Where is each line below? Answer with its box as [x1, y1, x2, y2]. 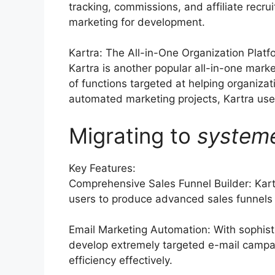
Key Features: [69, 161, 136, 174]
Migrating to [69, 122, 197, 149]
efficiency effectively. [69, 254, 172, 266]
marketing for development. [69, 15, 205, 28]
